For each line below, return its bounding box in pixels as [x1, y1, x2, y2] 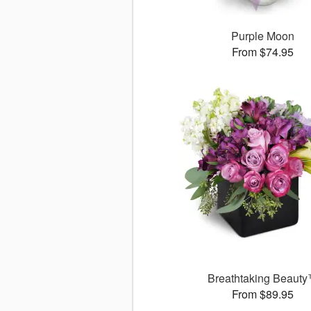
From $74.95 [232, 44, 294, 60]
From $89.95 [232, 286, 294, 303]
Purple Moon [231, 28, 295, 44]
